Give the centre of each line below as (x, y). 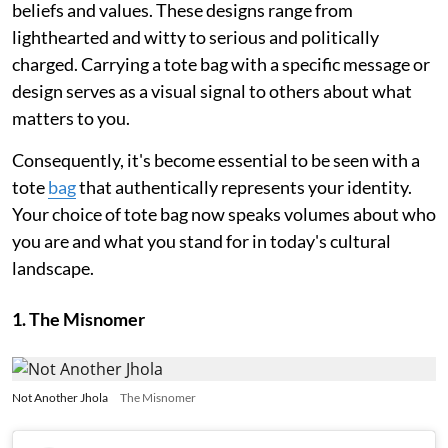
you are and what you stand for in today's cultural (201, 241)
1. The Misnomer (78, 319)
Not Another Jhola (60, 397)
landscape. (53, 268)
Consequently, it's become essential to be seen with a (216, 160)
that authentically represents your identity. (244, 187)
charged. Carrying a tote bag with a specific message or (221, 64)
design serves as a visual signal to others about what (212, 91)
